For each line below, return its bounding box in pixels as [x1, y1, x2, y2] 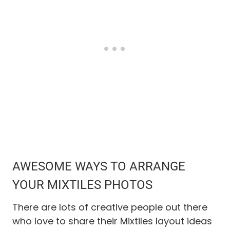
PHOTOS [101, 177, 152, 192]
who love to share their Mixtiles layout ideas [12, 214, 212, 227]
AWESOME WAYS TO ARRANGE [12, 159, 185, 174]
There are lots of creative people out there [12, 200, 207, 214]
